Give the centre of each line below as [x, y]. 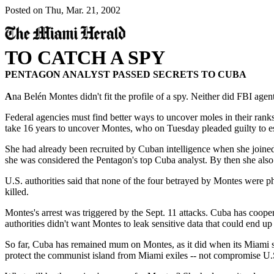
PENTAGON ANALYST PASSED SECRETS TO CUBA [126, 74]
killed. [17, 192]
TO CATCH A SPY [85, 57]
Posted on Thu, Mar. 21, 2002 [63, 10]
